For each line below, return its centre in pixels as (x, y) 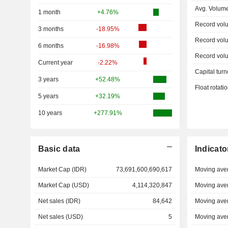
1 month (49, 12)
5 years (48, 96)
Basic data (59, 149)
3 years (48, 79)
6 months (51, 46)
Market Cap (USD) (63, 185)
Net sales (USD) (60, 217)
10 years (50, 113)
